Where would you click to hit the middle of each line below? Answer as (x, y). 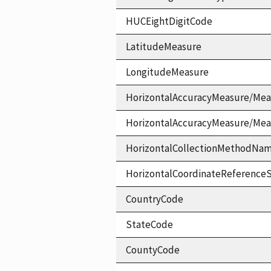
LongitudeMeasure (167, 72)
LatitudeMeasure (164, 46)
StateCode (149, 224)
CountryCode (155, 199)
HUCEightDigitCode (169, 21)
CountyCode (153, 250)
